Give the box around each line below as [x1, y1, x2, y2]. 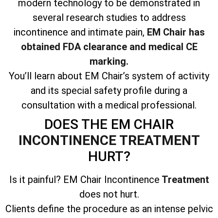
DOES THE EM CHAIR [44, 116, 174, 132]
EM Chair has [144, 26, 205, 38]
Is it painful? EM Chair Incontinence [9, 173, 160, 185]
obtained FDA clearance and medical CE [20, 40, 198, 53]
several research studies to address [32, 11, 186, 23]
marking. [90, 55, 128, 67]
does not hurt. [79, 188, 139, 200]
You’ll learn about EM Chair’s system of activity [9, 70, 209, 82]
